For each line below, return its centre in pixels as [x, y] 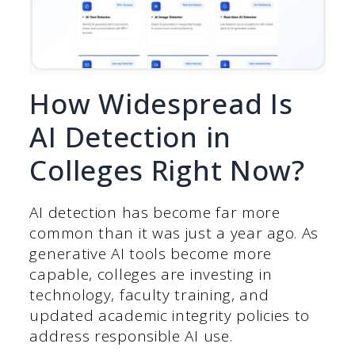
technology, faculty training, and [149, 294]
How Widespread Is [161, 103]
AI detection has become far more [155, 212]
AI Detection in [130, 136]
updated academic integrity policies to [170, 315]
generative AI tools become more [151, 253]
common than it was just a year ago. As [174, 233]
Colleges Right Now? [167, 170]
